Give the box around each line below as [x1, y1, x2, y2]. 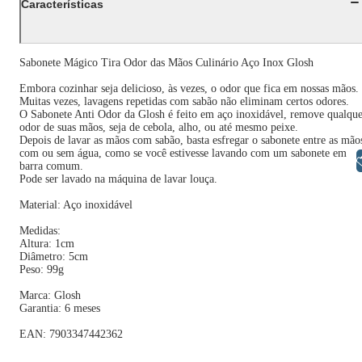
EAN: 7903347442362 [19, 328, 123, 340]
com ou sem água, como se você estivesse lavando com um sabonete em [19, 147, 347, 159]
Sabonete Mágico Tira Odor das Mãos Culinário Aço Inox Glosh [19, 57, 314, 69]
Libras [295, 153, 334, 167]
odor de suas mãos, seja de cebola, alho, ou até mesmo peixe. [19, 121, 298, 133]
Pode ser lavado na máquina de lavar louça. [19, 173, 217, 185]
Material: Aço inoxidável [19, 199, 133, 211]
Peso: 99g [19, 263, 64, 276]
